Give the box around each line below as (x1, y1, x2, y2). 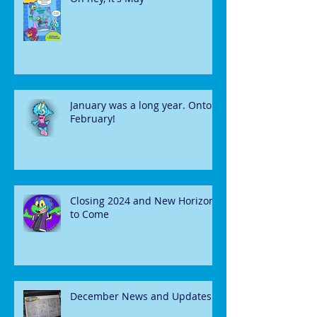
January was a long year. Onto (70, 98, 212, 113)
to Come (70, 207, 109, 221)
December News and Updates (70, 289, 212, 304)
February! (70, 112, 115, 126)
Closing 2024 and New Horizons (70, 194, 220, 208)
